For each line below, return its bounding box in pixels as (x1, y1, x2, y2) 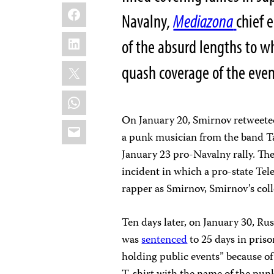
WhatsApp (61, 86, 131, 107)
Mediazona (173, 9, 234, 32)
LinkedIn (61, 28, 120, 48)
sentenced (141, 231, 188, 250)
